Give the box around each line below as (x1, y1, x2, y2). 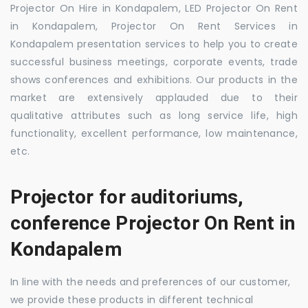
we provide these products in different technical (10, 292, 254, 307)
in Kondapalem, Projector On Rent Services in (10, 19, 298, 33)
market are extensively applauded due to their (10, 90, 298, 104)
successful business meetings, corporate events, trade (10, 54, 298, 69)
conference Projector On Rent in (10, 211, 296, 234)
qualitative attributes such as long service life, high (10, 108, 298, 122)
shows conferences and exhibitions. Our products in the (10, 72, 298, 87)
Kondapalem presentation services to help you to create (10, 36, 298, 51)
